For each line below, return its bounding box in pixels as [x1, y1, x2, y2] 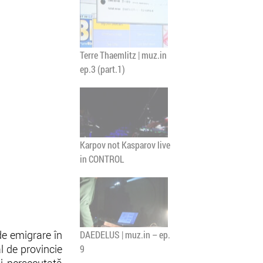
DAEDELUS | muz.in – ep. [80, 228, 170, 241]
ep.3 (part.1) [80, 63, 125, 75]
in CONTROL [80, 153, 124, 165]
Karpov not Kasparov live [80, 139, 170, 151]
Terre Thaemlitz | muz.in [80, 49, 167, 61]
